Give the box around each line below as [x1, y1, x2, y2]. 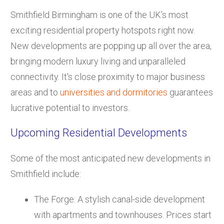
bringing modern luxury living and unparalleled [10, 55, 185, 66]
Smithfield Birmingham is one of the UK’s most [10, 9, 188, 20]
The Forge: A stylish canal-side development [34, 193, 205, 204]
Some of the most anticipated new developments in [10, 152, 210, 163]
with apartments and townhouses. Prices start [34, 209, 211, 220]
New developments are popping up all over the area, [10, 40, 211, 51]
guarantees [167, 86, 213, 97]
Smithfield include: [10, 168, 81, 179]
